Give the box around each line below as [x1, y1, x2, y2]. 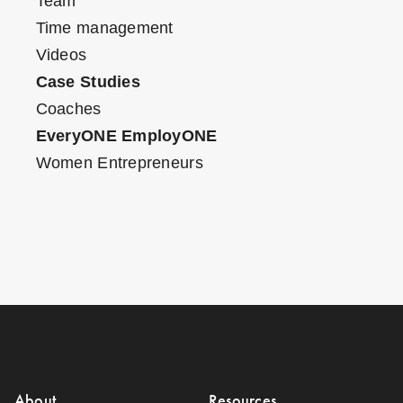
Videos [35, 46, 87, 65]
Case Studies [35, 73, 140, 92]
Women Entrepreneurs [35, 154, 203, 173]
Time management [35, 19, 174, 38]
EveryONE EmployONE [35, 127, 218, 146]
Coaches [35, 100, 102, 119]
